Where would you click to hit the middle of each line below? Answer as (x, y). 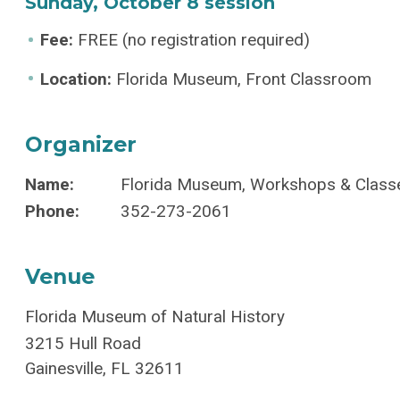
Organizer (81, 145)
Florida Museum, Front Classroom (242, 80)
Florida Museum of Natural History (155, 317)
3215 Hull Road (83, 343)
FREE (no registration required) (192, 41)
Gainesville (64, 368)
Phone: (53, 211)
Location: (76, 80)
